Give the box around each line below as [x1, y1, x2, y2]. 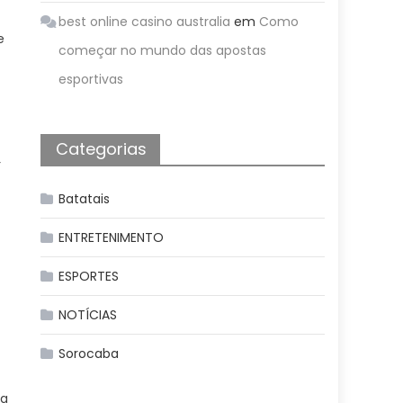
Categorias [56, 138, 148, 160]
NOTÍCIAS [58, 306, 118, 324]
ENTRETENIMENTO [58, 228, 165, 246]
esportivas [58, 70, 124, 88]
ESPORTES [58, 267, 120, 285]
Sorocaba [58, 345, 120, 363]
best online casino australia [58, 13, 231, 31]
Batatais [58, 190, 111, 208]
